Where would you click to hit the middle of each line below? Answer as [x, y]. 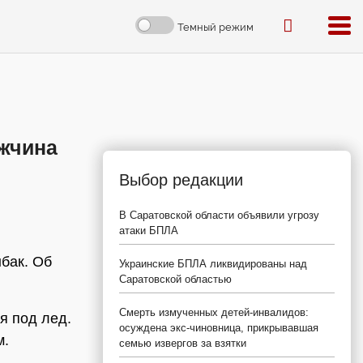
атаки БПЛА [149, 231]
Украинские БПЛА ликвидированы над [213, 264]
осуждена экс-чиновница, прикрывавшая [219, 328]
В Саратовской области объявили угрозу [219, 215]
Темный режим [216, 27]
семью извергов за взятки [183, 343]
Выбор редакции [181, 180]
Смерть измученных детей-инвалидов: [214, 312]
